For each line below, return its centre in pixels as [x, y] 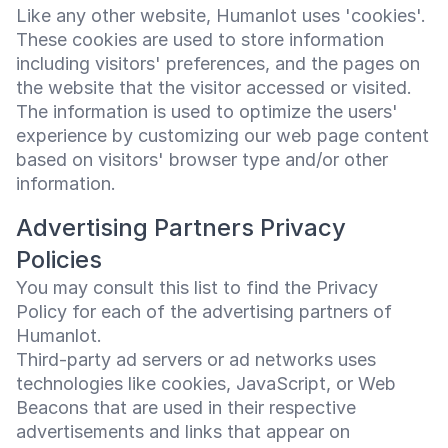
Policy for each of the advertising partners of [204, 311]
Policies [59, 259]
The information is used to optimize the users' [207, 111]
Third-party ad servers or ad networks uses [196, 359]
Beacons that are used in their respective [186, 407]
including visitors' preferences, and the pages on [218, 63]
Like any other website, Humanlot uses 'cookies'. [221, 15]
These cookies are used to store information [200, 39]
